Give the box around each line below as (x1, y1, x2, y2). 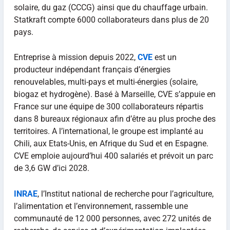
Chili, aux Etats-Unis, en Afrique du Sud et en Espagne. (13, 139, 208, 149)
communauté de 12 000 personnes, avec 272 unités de (13, 214, 211, 223)
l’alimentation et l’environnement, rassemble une (13, 201, 188, 211)
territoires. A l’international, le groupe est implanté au (13, 126, 203, 137)
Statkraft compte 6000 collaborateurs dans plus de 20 (13, 14, 209, 25)
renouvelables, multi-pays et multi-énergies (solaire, (13, 77, 198, 87)
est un (154, 52, 177, 63)
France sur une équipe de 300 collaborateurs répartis (13, 102, 203, 112)
